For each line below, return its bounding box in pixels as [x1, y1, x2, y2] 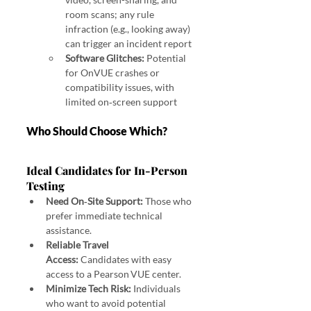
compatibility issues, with [65, 81, 176, 94]
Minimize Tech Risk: [46, 283, 131, 295]
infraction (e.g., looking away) [65, 23, 192, 35]
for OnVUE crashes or [65, 67, 162, 79]
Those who [143, 195, 194, 208]
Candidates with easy [78, 253, 174, 266]
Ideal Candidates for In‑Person [26, 163, 190, 178]
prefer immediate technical [46, 210, 165, 222]
